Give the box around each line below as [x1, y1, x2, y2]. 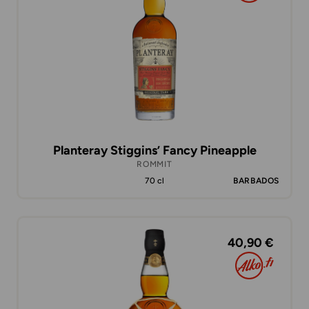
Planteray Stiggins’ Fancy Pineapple [52, 143, 257, 158]
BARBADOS [233, 176, 279, 186]
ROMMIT [137, 159, 172, 169]
